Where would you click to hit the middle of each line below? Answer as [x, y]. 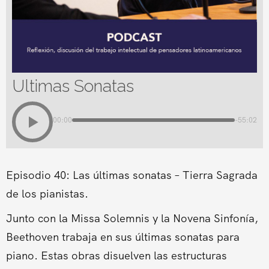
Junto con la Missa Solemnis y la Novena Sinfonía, [132, 218]
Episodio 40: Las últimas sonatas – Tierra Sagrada [131, 175]
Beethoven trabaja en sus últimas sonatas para [122, 237]
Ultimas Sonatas [73, 86]
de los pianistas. [47, 194]
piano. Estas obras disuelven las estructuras [116, 255]
